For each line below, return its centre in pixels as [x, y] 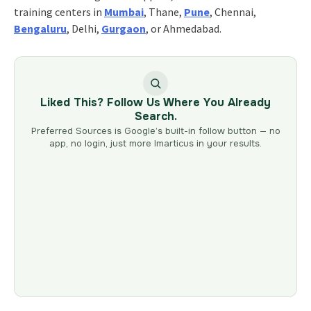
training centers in [59, 12]
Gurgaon [123, 29]
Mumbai [124, 12]
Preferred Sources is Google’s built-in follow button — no [155, 131]
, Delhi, [84, 29]
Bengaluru [40, 29]
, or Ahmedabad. [183, 29]
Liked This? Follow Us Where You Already [155, 103]
